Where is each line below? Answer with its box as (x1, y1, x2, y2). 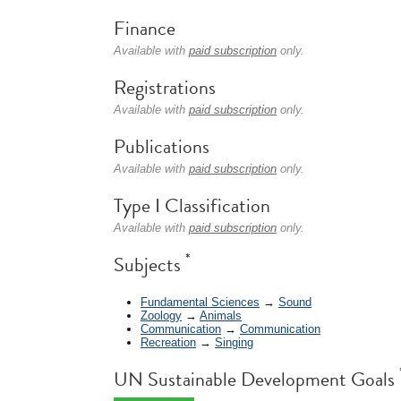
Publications (114, 132, 209, 161)
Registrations (114, 73, 216, 102)
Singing (215, 335, 253, 349)
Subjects (114, 250, 185, 279)
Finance (114, 13, 175, 43)
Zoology (141, 308, 182, 322)
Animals (200, 308, 242, 322)
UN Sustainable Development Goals (114, 363, 399, 394)
